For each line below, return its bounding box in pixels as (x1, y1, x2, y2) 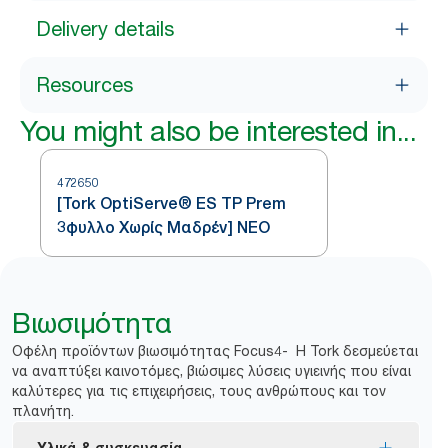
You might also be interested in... (20, 114, 416, 148)
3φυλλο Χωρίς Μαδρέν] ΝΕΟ (57, 218, 270, 237)
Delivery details (36, 17, 174, 41)
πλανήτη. (12, 402, 74, 419)
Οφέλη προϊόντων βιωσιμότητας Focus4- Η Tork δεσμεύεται (12, 342, 418, 359)
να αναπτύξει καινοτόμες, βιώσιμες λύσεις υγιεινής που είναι (12, 362, 411, 379)
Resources (36, 73, 133, 97)
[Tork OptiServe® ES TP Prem (57, 194, 286, 213)
